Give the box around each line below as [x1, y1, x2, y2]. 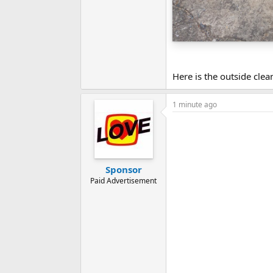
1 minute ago [172, 99, 217, 110]
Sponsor [105, 163, 142, 175]
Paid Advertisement [90, 175, 157, 186]
